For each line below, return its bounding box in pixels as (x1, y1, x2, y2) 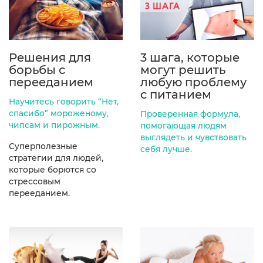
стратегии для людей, (9, 153, 103, 163)
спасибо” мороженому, (9, 109, 109, 119)
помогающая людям (140, 121, 227, 131)
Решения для (9, 50, 91, 65)
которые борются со (9, 165, 96, 175)
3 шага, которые (140, 50, 240, 65)
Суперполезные (9, 141, 77, 151)
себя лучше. (140, 144, 192, 154)
